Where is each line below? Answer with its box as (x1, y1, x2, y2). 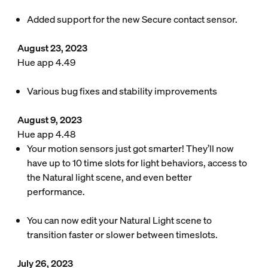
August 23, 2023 (17, 41, 87, 54)
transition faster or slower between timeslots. (26, 228, 218, 241)
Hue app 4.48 (17, 127, 76, 141)
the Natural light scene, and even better (26, 170, 192, 184)
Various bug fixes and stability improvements (26, 84, 217, 98)
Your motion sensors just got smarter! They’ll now (26, 142, 234, 155)
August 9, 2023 (17, 113, 82, 126)
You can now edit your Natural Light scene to (26, 214, 212, 227)
